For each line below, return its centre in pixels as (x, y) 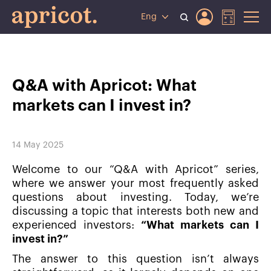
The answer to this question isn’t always (135, 259)
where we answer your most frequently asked (135, 184)
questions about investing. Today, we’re (135, 198)
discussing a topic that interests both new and (135, 211)
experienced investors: (77, 225)
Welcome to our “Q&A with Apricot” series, (135, 170)
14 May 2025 (38, 145)
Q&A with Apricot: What (104, 86)
